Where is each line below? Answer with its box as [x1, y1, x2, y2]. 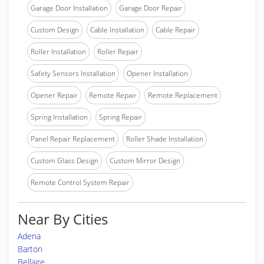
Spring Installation [31, 112, 88, 122]
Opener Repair [31, 90, 78, 100]
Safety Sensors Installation [31, 68, 115, 78]
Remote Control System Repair [31, 177, 130, 187]
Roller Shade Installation [126, 134, 203, 144]
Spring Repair [99, 112, 142, 122]
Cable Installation [90, 25, 144, 35]
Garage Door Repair [119, 3, 182, 13]
